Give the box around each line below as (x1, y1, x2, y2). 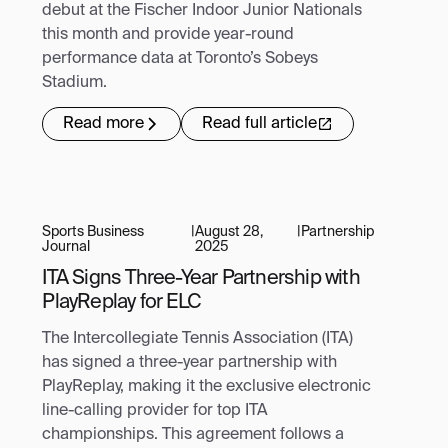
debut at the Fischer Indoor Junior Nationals (42, 2, 363, 19)
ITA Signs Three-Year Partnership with (42, 268, 360, 289)
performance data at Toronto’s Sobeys (42, 50, 319, 67)
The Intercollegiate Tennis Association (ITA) (42, 330, 354, 347)
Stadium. (42, 74, 108, 91)
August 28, (194, 224, 263, 239)
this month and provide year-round (42, 26, 295, 43)
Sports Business (42, 224, 145, 239)
